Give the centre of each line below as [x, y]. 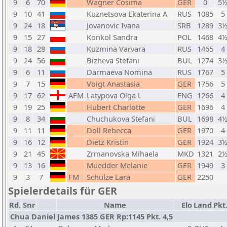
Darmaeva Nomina [119, 72]
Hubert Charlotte [116, 107]
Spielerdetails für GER [63, 191]
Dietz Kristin [108, 142]
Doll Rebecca [109, 130]
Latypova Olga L [114, 95]
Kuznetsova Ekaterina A [127, 14]
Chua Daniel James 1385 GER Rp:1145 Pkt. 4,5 [91, 216]
